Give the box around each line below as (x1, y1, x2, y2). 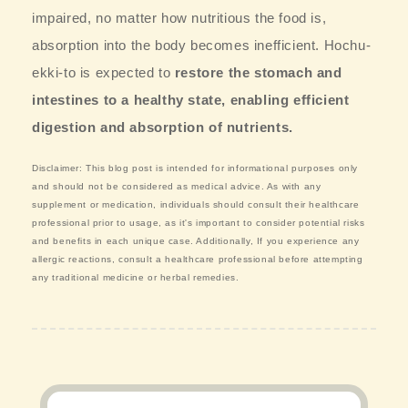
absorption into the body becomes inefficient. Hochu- (32, 36, 372, 53)
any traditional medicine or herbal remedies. (32, 271, 240, 282)
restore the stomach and (174, 64, 342, 80)
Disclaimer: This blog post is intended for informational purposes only (32, 162, 359, 173)
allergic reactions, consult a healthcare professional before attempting (32, 253, 363, 264)
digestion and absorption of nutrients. (32, 118, 293, 135)
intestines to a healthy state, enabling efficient (32, 91, 350, 107)
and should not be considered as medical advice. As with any (32, 180, 321, 191)
